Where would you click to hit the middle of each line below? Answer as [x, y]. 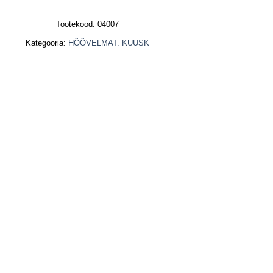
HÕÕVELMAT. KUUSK [109, 43]
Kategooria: [47, 43]
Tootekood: [77, 24]
